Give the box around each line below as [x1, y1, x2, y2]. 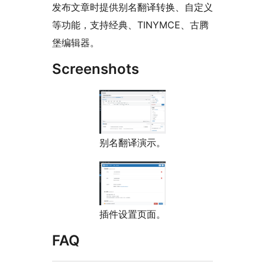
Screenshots [52, 60, 139, 78]
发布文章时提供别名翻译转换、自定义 [52, 1, 213, 14]
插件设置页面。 [99, 208, 166, 221]
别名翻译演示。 [99, 137, 166, 149]
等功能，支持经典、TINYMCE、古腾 [52, 19, 209, 31]
